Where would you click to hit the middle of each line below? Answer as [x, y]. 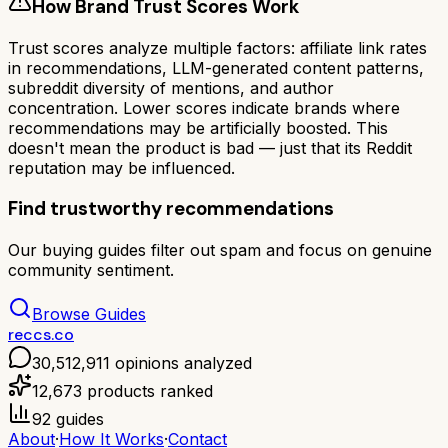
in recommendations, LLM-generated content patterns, [216, 67]
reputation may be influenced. [121, 167]
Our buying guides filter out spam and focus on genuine [220, 250]
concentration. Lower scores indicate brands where [204, 107]
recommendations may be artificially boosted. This [198, 127]
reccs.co [41, 334]
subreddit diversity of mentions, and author [171, 87]
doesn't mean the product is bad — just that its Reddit [210, 147]
